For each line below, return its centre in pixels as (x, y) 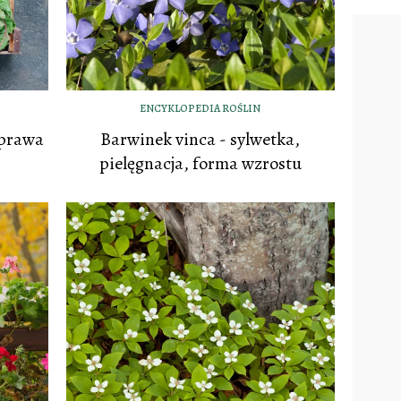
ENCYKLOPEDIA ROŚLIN (200, 108)
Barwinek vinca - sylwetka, (200, 139)
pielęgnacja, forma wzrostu (200, 163)
